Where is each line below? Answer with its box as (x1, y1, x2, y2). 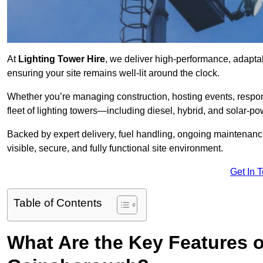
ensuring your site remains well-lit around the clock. (7, 68, 220, 79)
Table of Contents (14, 197, 102, 210)
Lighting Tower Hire (16, 54, 105, 65)
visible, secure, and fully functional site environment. (7, 143, 223, 154)
